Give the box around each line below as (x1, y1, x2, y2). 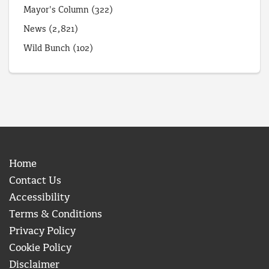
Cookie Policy (9, 243, 71, 255)
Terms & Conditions (9, 209, 102, 221)
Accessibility (9, 192, 70, 204)
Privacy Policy (9, 226, 76, 238)
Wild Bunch (23, 44, 70, 54)
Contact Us (9, 175, 61, 187)
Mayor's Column (23, 5, 89, 16)
